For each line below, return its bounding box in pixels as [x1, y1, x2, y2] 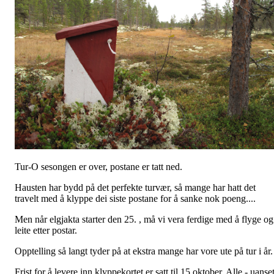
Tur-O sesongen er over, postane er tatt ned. [15, 161, 182, 172]
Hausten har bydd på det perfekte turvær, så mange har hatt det [15, 182, 256, 193]
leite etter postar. [15, 224, 77, 235]
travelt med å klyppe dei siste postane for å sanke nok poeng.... [15, 193, 256, 204]
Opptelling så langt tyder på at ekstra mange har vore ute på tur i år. [15, 245, 273, 256]
